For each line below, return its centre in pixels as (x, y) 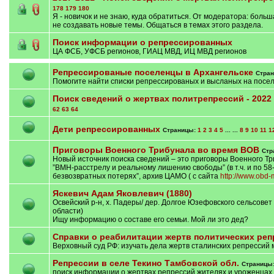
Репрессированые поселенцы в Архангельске (153, 72)
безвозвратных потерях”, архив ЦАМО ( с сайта (136, 176)
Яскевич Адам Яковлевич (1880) (122, 193)
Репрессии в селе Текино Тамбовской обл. (146, 263)
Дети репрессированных (106, 129)
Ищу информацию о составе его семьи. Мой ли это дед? (150, 220)
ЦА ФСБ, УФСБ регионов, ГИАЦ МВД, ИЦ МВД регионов (149, 51)
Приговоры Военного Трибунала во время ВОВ (156, 150)
